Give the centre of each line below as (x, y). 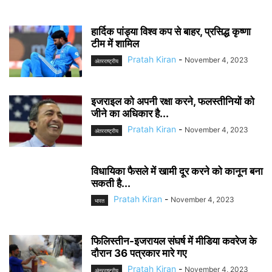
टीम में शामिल (115, 44)
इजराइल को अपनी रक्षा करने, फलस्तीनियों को (173, 102)
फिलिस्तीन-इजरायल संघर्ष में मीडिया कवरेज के (174, 241)
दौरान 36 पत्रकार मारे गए (139, 253)
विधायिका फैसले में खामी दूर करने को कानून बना (177, 172)
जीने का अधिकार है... (130, 114)
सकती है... (111, 184)
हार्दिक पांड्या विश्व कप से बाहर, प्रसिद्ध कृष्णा (171, 32)
